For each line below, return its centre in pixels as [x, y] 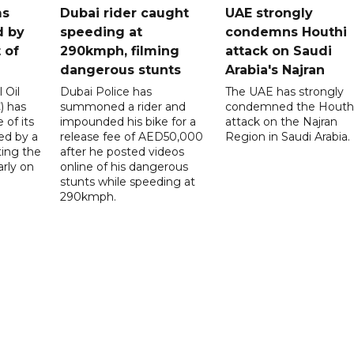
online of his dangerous [124, 167]
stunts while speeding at [128, 182]
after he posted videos [122, 152]
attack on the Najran [281, 122]
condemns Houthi [286, 32]
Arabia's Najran [275, 70]
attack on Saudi [278, 51]
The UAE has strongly [284, 92]
